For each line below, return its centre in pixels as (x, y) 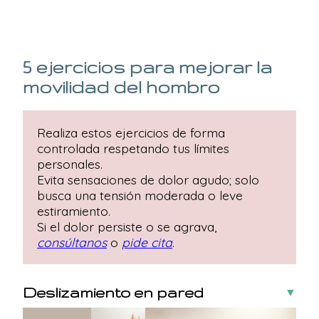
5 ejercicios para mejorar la (147, 67)
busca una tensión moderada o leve (140, 195)
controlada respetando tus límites (133, 148)
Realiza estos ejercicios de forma (131, 133)
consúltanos (72, 242)
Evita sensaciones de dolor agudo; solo (148, 180)
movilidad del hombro (121, 87)
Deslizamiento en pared (113, 292)
